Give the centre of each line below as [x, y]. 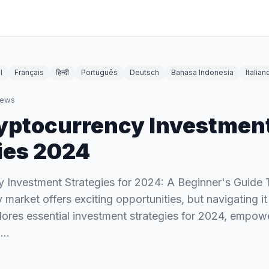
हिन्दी [62, 72]
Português [99, 72]
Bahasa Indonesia [202, 72]
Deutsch [144, 72]
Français [29, 72]
